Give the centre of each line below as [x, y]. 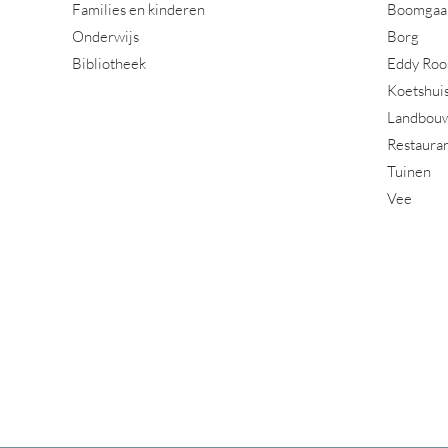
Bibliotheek [109, 63]
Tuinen [409, 171]
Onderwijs [105, 36]
